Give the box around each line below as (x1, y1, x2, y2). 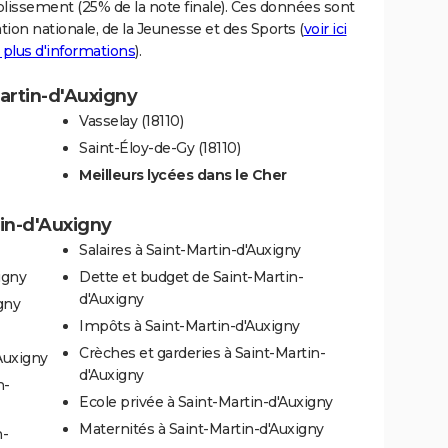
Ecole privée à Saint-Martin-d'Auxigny (79, 392, 333, 411)
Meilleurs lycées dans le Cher (79, 165, 287, 184)
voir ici (303, 19, 347, 38)
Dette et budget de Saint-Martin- (79, 267, 303, 286)
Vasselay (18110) (79, 111, 183, 130)
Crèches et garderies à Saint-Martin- (79, 343, 325, 362)
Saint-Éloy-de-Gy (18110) (79, 138, 240, 157)
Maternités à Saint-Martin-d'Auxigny (79, 419, 324, 438)
